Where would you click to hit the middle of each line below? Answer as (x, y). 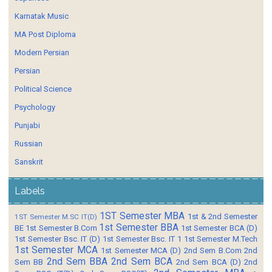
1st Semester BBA (139, 227)
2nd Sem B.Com (212, 250)
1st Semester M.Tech (220, 239)
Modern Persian (42, 52)
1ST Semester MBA (142, 216)
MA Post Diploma (45, 34)
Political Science (43, 89)
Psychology (35, 107)
